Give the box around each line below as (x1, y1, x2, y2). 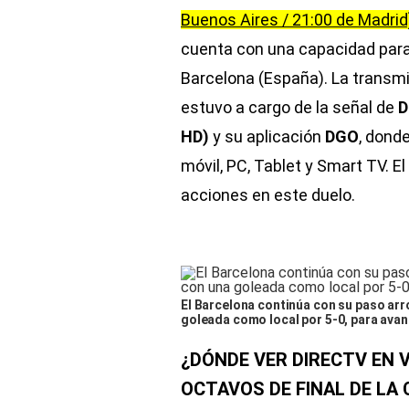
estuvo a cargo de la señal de (181, 98, 398, 117)
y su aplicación (209, 127, 325, 146)
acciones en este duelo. (181, 185, 355, 204)
